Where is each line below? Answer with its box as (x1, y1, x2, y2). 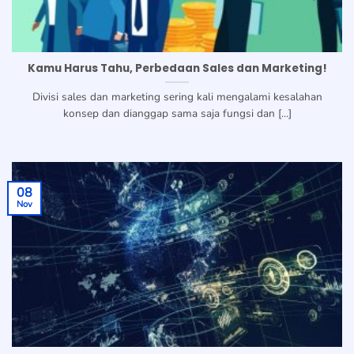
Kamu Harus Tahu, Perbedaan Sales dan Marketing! (27, 61, 327, 77)
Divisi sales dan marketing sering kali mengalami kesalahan (32, 89, 322, 105)
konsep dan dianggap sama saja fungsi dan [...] (62, 106, 292, 122)
